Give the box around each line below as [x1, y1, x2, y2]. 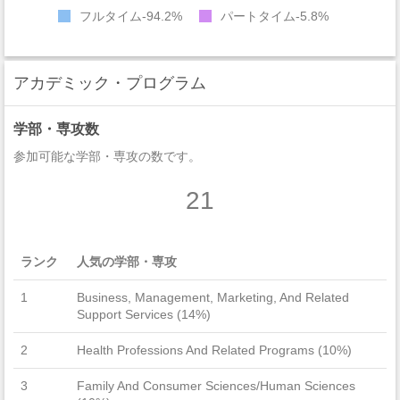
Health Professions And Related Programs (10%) [77, 342, 352, 357]
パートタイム [221, 8, 296, 23]
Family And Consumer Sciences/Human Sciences [77, 378, 355, 393]
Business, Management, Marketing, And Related [77, 289, 349, 304]
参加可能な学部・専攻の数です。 [13, 148, 201, 163]
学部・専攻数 [13, 121, 99, 137]
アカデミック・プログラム [13, 73, 206, 92]
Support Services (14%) [77, 306, 211, 321]
